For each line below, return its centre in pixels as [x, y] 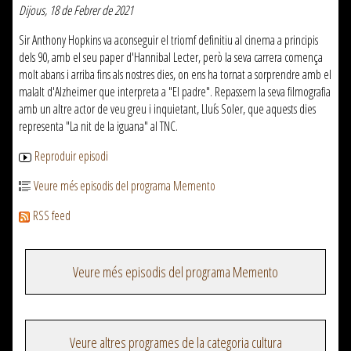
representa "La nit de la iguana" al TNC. [98, 126]
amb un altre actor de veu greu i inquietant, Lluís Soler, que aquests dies [167, 109]
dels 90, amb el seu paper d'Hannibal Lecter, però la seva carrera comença [171, 57]
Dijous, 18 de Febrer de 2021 [76, 10]
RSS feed [52, 215]
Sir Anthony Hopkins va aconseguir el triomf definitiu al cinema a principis [168, 40]
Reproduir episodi [71, 156]
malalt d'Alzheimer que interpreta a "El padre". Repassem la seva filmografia [175, 92]
